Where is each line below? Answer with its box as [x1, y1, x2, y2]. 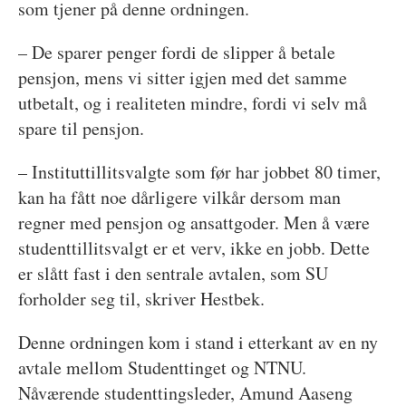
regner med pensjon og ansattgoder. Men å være [17, 210, 370, 236]
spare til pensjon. [17, 116, 144, 141]
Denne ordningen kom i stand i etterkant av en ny [17, 330, 378, 355]
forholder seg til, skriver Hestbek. [17, 286, 265, 312]
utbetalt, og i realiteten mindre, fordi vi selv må [17, 91, 367, 116]
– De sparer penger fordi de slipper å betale [17, 40, 335, 65]
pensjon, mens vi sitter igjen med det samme [17, 65, 347, 91]
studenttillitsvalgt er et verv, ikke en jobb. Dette [17, 236, 370, 261]
